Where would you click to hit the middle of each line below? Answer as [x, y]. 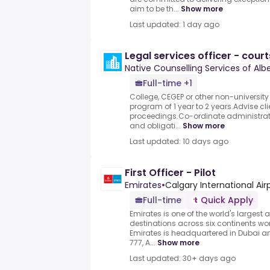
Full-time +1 [168, 83]
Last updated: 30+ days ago [183, 259]
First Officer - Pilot [170, 173]
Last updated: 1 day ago [174, 25]
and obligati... [155, 126]
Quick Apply [227, 200]
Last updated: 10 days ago [179, 142]
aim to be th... [154, 9]
